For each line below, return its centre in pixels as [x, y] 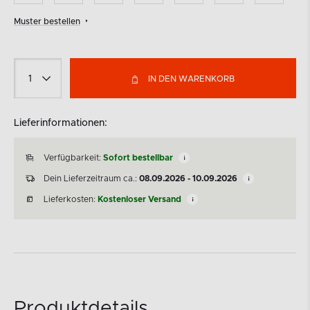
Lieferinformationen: [61, 123]
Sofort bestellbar [138, 158]
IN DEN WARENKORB [192, 79]
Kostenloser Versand [139, 199]
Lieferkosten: [71, 199]
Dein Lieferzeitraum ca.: [91, 179]
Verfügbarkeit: [73, 158]
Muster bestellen [47, 21]
